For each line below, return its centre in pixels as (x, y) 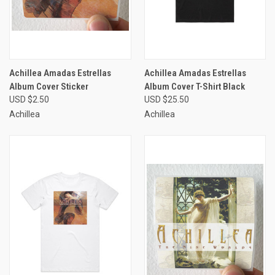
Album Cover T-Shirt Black (194, 86)
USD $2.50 (29, 99)
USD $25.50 (166, 99)
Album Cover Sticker (49, 86)
